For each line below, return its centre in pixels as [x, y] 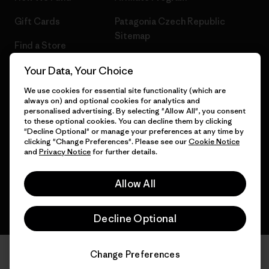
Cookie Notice [214, 141]
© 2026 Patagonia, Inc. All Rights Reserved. [88, 102]
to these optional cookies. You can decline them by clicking [128, 121]
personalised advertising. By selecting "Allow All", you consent [135, 111]
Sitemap [132, 36]
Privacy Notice [65, 152]
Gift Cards [37, 21]
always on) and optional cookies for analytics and [112, 101]
